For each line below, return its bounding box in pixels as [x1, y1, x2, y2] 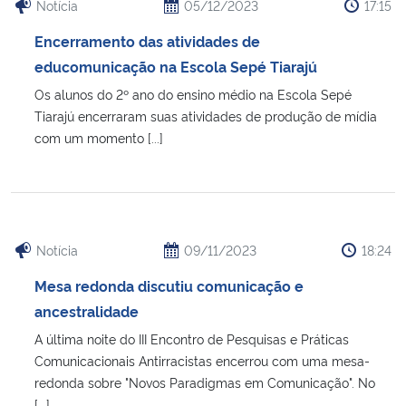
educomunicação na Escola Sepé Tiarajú [34, 55, 317, 76]
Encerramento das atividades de [34, 30, 260, 51]
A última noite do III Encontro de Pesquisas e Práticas [34, 329, 349, 347]
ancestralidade [34, 300, 139, 321]
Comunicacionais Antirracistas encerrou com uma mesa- [34, 351, 370, 369]
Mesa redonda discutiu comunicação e [34, 275, 304, 295]
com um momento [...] [34, 128, 163, 146]
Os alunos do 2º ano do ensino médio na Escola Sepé [34, 84, 352, 102]
